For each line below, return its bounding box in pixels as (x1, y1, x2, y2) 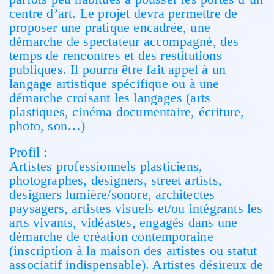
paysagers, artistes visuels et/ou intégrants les (9, 201, 263, 216)
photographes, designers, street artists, (9, 172, 223, 188)
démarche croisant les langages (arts (9, 90, 211, 105)
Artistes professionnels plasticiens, (9, 158, 203, 174)
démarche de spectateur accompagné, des (9, 34, 239, 49)
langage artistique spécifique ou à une (9, 76, 220, 91)
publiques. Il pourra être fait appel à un (9, 62, 226, 77)
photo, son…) (9, 118, 86, 133)
